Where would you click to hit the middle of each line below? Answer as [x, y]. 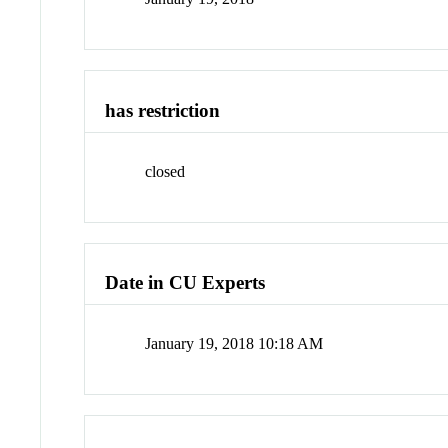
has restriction [163, 111]
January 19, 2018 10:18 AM [234, 344]
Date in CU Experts [185, 283]
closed [165, 171]
